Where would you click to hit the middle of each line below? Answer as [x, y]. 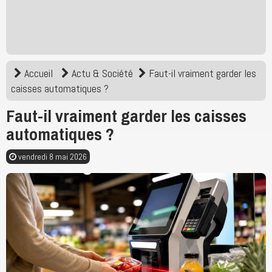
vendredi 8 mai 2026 [52, 157]
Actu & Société [102, 73]
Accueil [39, 73]
